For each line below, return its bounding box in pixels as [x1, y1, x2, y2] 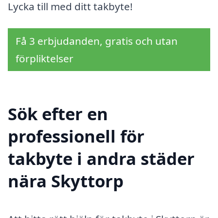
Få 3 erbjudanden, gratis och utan [16, 34, 178, 48]
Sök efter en [8, 102, 108, 125]
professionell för [8, 124, 145, 147]
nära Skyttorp [8, 169, 124, 192]
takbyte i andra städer [8, 146, 195, 170]
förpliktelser [16, 52, 73, 66]
